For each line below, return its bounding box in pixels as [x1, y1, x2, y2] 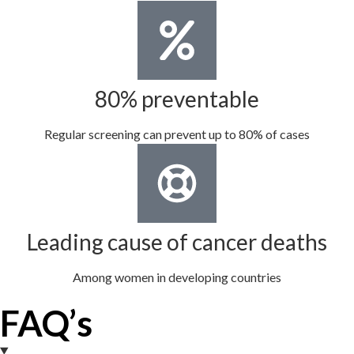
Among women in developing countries [73, 269, 281, 284]
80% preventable [95, 85, 259, 112]
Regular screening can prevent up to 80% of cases [44, 126, 310, 141]
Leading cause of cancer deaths [27, 228, 327, 255]
